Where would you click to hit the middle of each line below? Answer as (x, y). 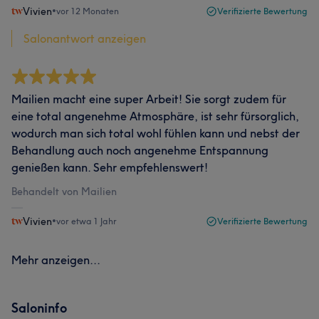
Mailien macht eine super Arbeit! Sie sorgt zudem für (149, 99)
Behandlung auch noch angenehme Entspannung (140, 150)
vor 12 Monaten (88, 11)
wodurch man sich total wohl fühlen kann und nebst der (156, 133)
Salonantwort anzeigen (85, 38)
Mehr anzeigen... (56, 260)
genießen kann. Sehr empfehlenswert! (110, 167)
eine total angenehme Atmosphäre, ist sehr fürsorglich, (155, 116)
